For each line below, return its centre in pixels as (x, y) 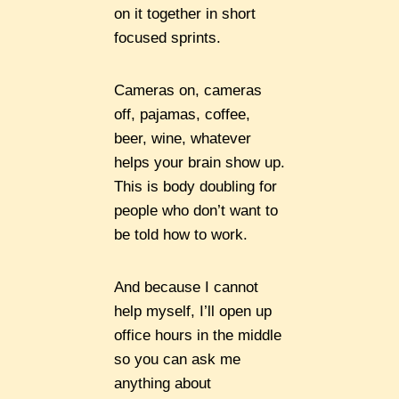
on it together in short (185, 14)
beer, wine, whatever (183, 139)
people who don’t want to (196, 211)
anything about (163, 384)
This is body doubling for (195, 187)
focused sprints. (167, 38)
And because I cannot (186, 288)
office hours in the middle (198, 336)
